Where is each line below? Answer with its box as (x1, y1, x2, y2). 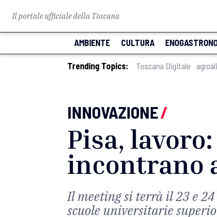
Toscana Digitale (136, 61, 190, 71)
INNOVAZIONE (67, 102, 158, 122)
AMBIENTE (74, 37, 110, 48)
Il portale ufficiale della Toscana (12, 11, 120, 21)
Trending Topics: (67, 61, 128, 71)
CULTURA (121, 37, 155, 48)
